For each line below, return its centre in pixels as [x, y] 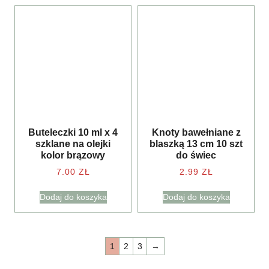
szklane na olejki [73, 144]
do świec [196, 155]
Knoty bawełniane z [196, 132]
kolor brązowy [73, 155]
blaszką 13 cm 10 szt [196, 144]
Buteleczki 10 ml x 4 [73, 132]
